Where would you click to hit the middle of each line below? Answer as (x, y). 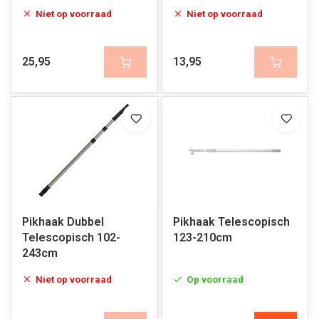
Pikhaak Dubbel (63, 222)
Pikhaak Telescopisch (231, 222)
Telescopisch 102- (71, 237)
